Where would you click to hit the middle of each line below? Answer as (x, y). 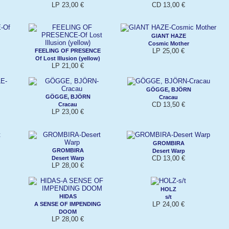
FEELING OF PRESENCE (68, 50)
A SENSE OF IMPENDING (68, 204)
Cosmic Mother (168, 43)
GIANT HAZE (168, 36)
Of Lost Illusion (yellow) (68, 58)
